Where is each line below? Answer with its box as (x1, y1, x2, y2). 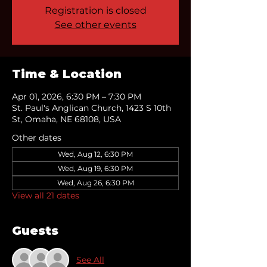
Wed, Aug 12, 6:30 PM (58, 150, 133, 159)
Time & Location (12, 67, 122, 81)
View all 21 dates (12, 190, 79, 201)
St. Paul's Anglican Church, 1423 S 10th (12, 103, 171, 113)
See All (76, 254, 104, 265)
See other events (54, 19, 136, 30)
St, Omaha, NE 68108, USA (12, 114, 121, 125)
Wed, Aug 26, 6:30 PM (57, 178, 134, 187)
